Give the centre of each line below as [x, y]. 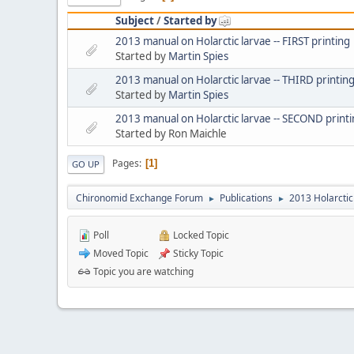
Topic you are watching [142, 271]
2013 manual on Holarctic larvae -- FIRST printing [233, 41]
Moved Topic [120, 253]
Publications [246, 198]
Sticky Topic [197, 253]
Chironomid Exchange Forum [139, 198]
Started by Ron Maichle [171, 133]
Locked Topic [200, 235]
